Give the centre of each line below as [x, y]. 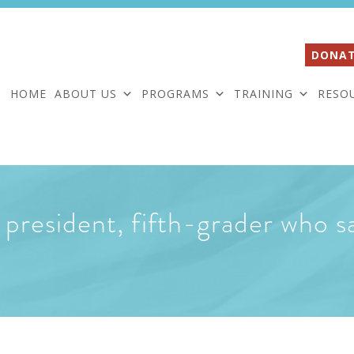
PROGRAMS [175, 93]
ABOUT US [86, 93]
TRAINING [264, 93]
